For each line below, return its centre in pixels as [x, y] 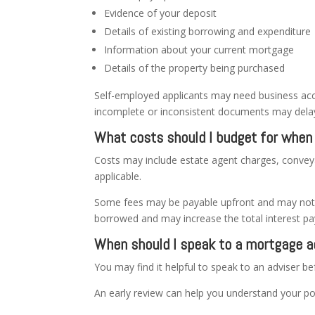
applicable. [118, 176]
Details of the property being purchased [195, 67]
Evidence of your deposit [161, 13]
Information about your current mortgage [199, 49]
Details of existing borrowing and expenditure [208, 31]
